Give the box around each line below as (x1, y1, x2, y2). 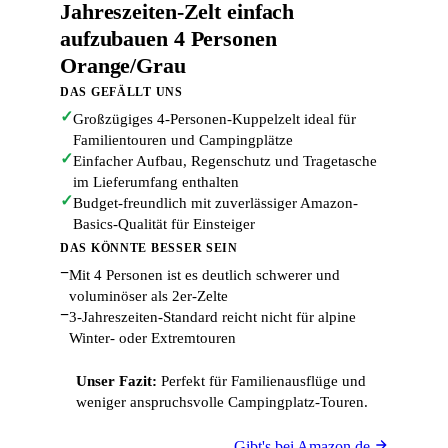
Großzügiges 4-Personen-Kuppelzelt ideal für (73, 111, 356, 127)
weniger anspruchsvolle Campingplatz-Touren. (76, 394, 368, 410)
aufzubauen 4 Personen (60, 26, 277, 51)
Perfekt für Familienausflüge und (157, 373, 366, 389)
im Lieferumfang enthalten (73, 174, 239, 190)
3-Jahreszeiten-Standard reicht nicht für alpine (69, 309, 356, 325)
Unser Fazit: (76, 373, 157, 389)
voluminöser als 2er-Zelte (69, 288, 228, 304)
